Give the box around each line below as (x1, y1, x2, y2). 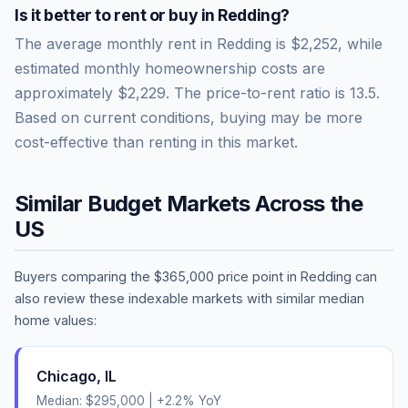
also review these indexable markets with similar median (15, 290, 364, 306)
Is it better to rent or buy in (15, 5, 219, 25)
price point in (214, 268, 301, 284)
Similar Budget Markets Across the (15, 189, 363, 217)
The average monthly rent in (15, 34, 217, 53)
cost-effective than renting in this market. (15, 132, 298, 151)
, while (338, 34, 382, 53)
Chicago (36, 366, 97, 385)
